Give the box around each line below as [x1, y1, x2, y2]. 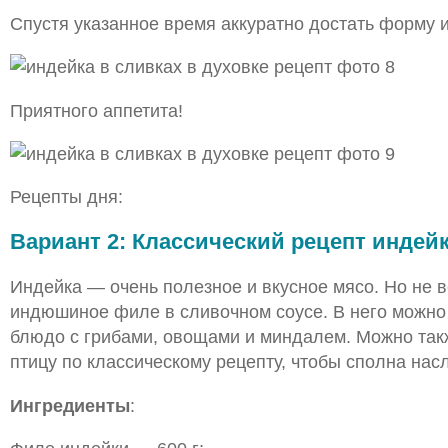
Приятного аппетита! [9, 99, 183, 121]
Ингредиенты [9, 394, 130, 416]
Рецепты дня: [9, 186, 123, 208]
